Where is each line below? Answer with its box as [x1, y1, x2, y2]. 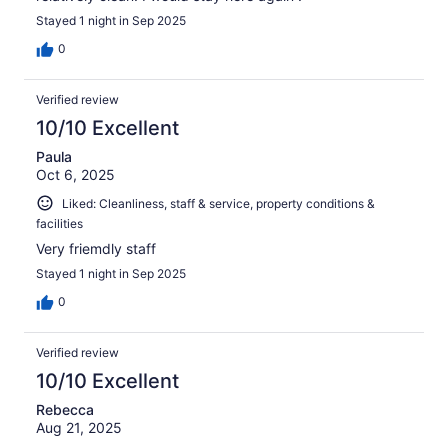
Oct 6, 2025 [36, 165, 115, 183]
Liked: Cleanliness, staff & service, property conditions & [62, 195, 375, 211]
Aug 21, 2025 [36, 419, 122, 437]
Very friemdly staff [36, 240, 156, 258]
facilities [36, 216, 83, 232]
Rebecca [36, 401, 94, 419]
